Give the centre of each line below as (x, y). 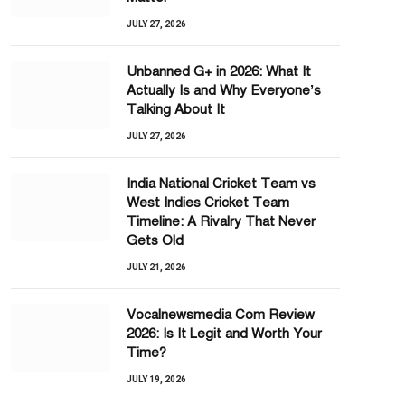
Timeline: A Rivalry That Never (221, 221)
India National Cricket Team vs (221, 184)
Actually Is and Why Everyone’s (224, 90)
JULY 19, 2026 (156, 379)
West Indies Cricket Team (208, 202)
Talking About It (176, 109)
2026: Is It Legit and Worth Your (224, 334)
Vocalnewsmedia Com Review (221, 315)
